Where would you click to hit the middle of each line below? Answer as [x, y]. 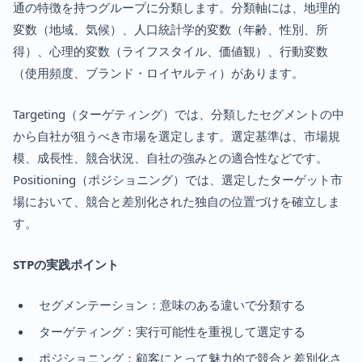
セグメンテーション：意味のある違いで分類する [172, 304]
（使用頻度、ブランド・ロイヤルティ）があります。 [158, 72]
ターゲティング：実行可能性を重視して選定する [172, 331]
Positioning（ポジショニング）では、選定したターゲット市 [178, 179]
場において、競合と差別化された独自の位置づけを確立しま [177, 201]
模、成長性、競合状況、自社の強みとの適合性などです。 [170, 157]
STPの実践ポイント [66, 264]
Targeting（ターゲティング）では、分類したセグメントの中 [179, 114]
